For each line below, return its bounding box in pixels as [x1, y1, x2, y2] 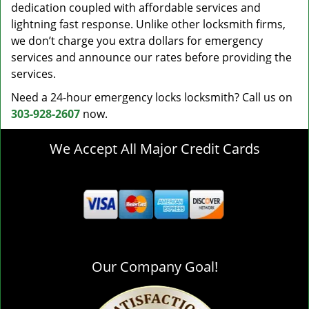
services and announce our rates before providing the [11, 50, 292, 65]
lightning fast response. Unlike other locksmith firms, [11, 17, 286, 32]
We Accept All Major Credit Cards [49, 139, 260, 158]
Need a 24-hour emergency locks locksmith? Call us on [11, 90, 292, 105]
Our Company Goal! [91, 257, 218, 276]
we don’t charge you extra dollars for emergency [11, 33, 263, 48]
